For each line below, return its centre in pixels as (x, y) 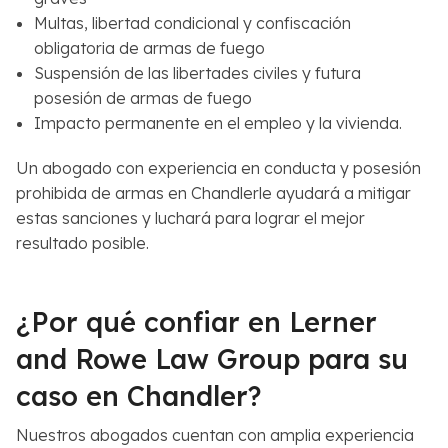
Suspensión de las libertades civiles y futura (197, 72)
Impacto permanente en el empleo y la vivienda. (217, 122)
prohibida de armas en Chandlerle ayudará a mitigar (213, 192)
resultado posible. (82, 242)
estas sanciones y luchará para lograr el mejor (190, 217)
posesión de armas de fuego (142, 97)
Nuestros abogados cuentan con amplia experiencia (215, 434)
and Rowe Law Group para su (212, 358)
